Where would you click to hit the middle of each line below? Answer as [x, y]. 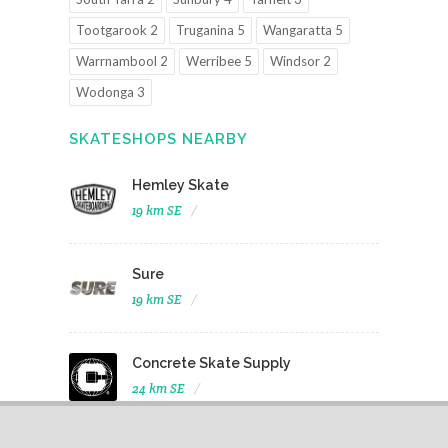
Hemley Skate [180, 185]
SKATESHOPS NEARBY [158, 139]
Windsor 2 [300, 61]
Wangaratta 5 [303, 30]
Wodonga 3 [110, 92]
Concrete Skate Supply [211, 363]
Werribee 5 [219, 61]
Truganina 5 [210, 30]
